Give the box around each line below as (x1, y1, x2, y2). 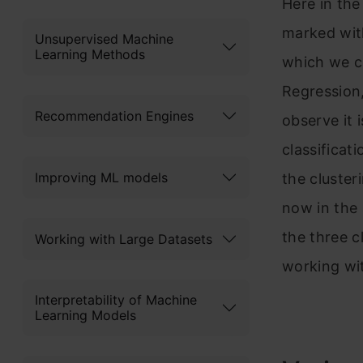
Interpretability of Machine (35, 292, 197, 308)
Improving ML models (35, 169, 168, 186)
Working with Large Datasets (35, 230, 212, 247)
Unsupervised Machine (35, 31, 173, 47)
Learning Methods (35, 46, 145, 62)
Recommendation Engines (35, 107, 194, 124)
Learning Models (35, 307, 136, 323)
